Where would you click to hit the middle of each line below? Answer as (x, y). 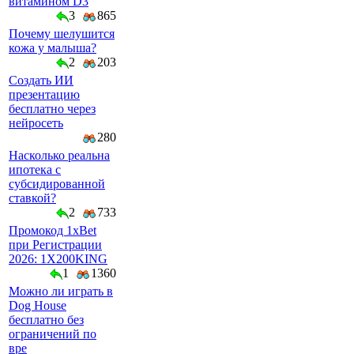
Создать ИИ (41, 80)
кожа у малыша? (53, 48)
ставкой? (32, 198)
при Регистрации (55, 245)
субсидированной (57, 184)
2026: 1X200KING (58, 259)
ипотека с (35, 169)
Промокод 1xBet (53, 230)
